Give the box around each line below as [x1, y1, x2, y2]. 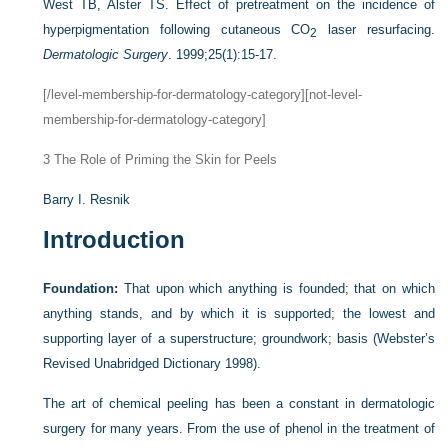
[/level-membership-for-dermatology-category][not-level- [43, 87, 363, 102]
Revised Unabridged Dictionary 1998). [43, 356, 262, 371]
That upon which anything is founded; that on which [118, 281, 435, 296]
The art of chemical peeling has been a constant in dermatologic [43, 396, 435, 411]
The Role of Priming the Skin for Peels [50, 152, 278, 167]
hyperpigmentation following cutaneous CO [43, 22, 311, 37]
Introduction [43, 226, 186, 253]
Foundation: [43, 281, 119, 296]
